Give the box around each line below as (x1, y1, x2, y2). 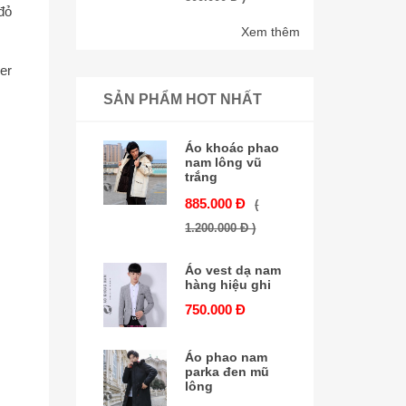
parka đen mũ (185, 363, 270, 379)
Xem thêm (241, 24, 300, 39)
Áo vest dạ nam (185, 263, 282, 277)
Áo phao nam (185, 349, 268, 364)
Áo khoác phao (185, 140, 280, 155)
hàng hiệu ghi (185, 277, 272, 292)
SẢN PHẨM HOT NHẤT (102, 92, 262, 107)
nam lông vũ (185, 155, 263, 169)
